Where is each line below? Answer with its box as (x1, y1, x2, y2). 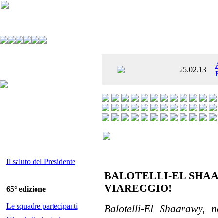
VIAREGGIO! (104, 182, 172, 194)
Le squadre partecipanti (6, 202, 78, 210)
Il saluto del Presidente (6, 157, 75, 165)
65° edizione (6, 185, 46, 193)
